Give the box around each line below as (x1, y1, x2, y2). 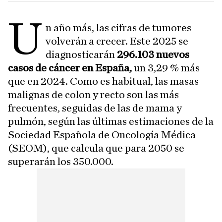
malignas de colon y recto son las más (8, 89, 179, 100)
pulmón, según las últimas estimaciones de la (8, 115, 214, 127)
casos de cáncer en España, (8, 62, 134, 73)
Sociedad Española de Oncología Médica (8, 129, 196, 140)
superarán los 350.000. (8, 156, 113, 167)
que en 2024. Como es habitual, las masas (8, 75, 199, 87)
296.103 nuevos (117, 49, 190, 60)
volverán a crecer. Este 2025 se (46, 35, 189, 47)
